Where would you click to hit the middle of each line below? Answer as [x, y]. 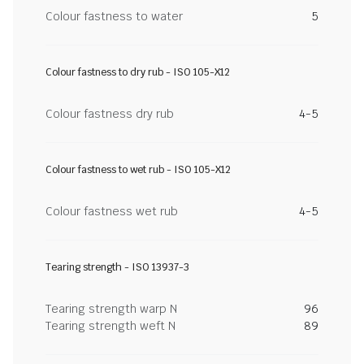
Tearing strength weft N [110, 326]
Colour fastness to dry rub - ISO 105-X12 [138, 72]
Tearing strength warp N [111, 309]
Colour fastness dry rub [110, 114]
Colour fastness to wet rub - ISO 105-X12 [138, 170]
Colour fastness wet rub [112, 211]
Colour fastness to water [114, 16]
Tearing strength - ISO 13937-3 [117, 267]
